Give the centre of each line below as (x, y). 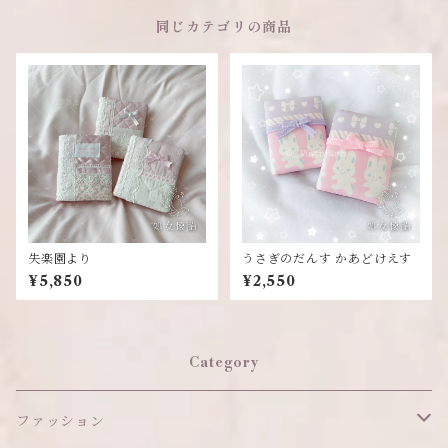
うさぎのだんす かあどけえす (327, 258)
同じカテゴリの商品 (224, 28)
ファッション (60, 421)
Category (224, 363)
